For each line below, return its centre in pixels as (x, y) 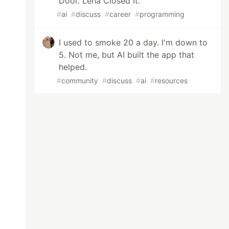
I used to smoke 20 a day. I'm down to (133, 42)
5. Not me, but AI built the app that (127, 55)
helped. (73, 67)
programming (162, 14)
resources (171, 81)
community (80, 81)
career (120, 14)
